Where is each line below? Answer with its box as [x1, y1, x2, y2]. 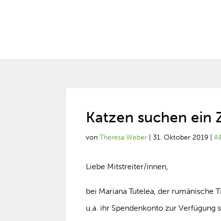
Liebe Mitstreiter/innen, [86, 162, 169, 171]
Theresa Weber [100, 133, 147, 142]
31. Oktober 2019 [153, 133, 209, 142]
